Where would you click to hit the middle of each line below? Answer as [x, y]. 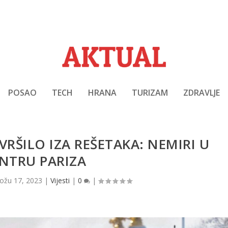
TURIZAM [150, 92]
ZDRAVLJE [202, 92]
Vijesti [60, 181]
